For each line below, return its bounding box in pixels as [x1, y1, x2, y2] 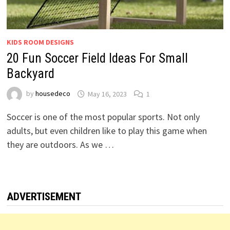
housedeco [35, 89, 70, 99]
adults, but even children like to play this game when [6, 125, 207, 137]
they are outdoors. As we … [6, 139, 114, 151]
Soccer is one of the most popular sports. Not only [6, 111, 200, 123]
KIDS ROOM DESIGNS [6, 37, 74, 47]
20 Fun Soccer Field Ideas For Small [6, 51, 188, 66]
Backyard [6, 66, 54, 82]
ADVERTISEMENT [6, 190, 81, 203]
